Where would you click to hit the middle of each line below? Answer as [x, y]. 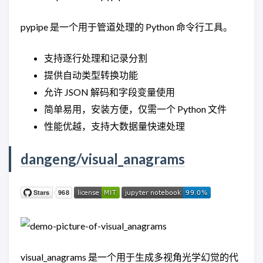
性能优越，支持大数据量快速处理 [114, 126]
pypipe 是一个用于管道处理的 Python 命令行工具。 [127, 26]
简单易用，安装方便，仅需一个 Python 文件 [135, 109]
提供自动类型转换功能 [91, 75]
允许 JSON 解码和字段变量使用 [109, 92]
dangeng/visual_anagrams [103, 159]
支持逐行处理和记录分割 [96, 58]
